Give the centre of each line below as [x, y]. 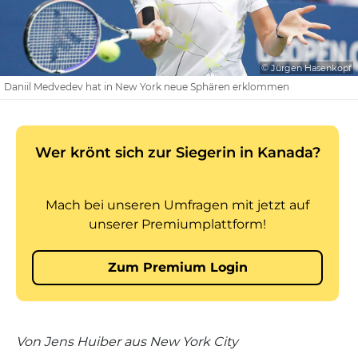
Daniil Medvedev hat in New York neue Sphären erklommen [147, 87]
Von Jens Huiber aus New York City [127, 342]
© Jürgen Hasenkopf [306, 68]
